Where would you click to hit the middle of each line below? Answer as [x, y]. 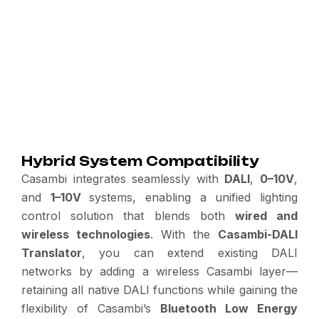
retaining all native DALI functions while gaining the [159, 290]
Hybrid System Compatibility [140, 161]
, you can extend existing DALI [190, 253]
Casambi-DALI [258, 234]
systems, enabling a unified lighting [194, 197]
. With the [184, 234]
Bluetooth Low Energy [229, 308]
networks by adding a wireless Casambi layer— [159, 271]
